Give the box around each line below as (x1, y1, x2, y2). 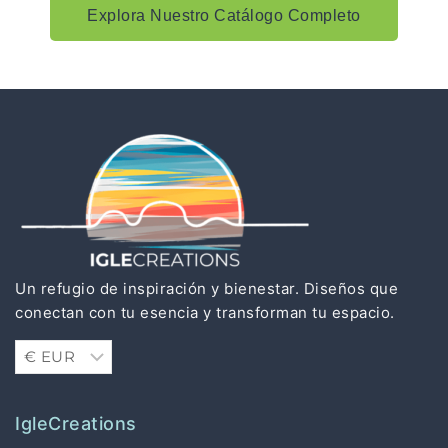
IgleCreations (15, 413, 137, 435)
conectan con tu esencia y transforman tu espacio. (15, 303, 395, 323)
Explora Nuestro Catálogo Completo (87, 7, 361, 25)
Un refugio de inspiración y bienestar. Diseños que (15, 279, 398, 299)
